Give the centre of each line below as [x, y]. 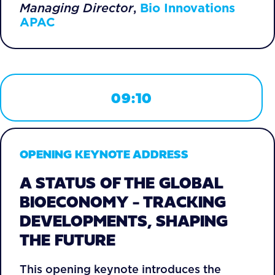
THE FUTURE [68, 240]
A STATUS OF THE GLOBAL [121, 183]
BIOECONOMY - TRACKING [123, 202]
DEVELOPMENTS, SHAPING [124, 221]
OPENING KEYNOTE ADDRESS [104, 154]
